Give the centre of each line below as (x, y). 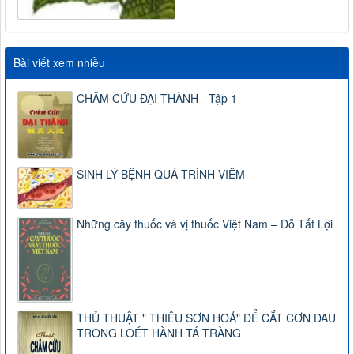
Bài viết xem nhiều (59, 63)
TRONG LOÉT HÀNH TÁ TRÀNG (159, 332)
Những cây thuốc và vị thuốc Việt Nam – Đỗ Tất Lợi (205, 223)
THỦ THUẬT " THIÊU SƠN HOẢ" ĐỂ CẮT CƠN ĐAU (206, 317)
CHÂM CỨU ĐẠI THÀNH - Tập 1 (157, 98)
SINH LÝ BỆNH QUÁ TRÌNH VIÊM (161, 173)
